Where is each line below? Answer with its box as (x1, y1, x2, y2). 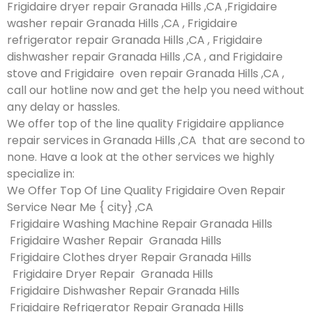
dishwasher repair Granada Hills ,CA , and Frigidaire (7, 48, 286, 65)
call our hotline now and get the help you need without (7, 81, 304, 98)
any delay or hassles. (7, 98, 120, 115)
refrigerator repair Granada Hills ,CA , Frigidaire (7, 31, 263, 48)
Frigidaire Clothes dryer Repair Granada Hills (7, 249, 251, 265)
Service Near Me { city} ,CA (7, 198, 153, 215)
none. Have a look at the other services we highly (7, 148, 274, 165)
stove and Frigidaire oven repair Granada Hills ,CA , (7, 65, 284, 81)
